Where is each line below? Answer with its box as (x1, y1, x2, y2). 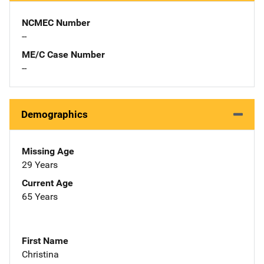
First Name (22, 235, 68, 246)
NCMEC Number (22, 16, 90, 28)
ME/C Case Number (22, 48, 105, 60)
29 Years (22, 159, 58, 170)
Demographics (21, 108, 88, 120)
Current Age (22, 177, 73, 189)
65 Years (22, 190, 58, 202)
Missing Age (22, 145, 74, 157)
